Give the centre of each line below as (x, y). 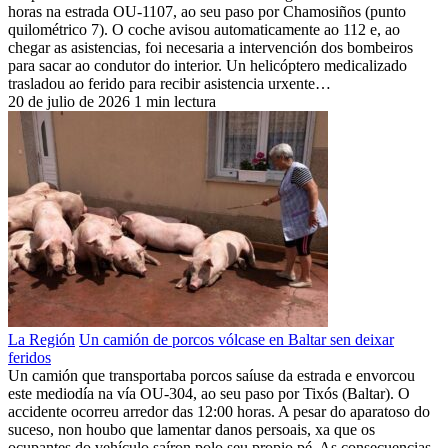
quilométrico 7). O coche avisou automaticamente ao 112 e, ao (204, 29)
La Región (41, 339)
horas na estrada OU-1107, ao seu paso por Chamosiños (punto (207, 11)
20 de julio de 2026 (69, 101)
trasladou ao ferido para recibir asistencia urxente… (169, 83)
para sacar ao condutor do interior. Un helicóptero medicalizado (207, 65)
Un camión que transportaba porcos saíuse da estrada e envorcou (211, 375)
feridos (29, 357)
